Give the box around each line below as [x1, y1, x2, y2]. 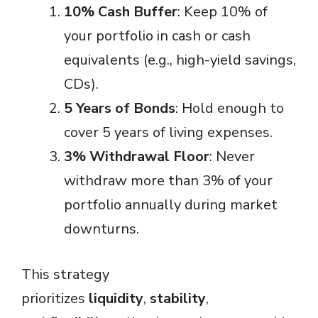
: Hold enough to [175, 99, 284, 119]
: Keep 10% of [177, 2, 268, 22]
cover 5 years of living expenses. [64, 123, 273, 143]
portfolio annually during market [64, 195, 278, 215]
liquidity [89, 289, 143, 309]
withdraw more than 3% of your [64, 171, 273, 191]
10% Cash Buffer [64, 2, 177, 22]
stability [150, 289, 206, 309]
